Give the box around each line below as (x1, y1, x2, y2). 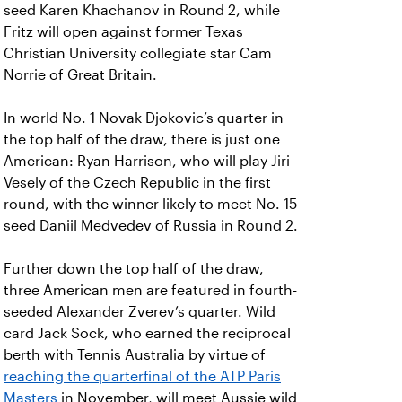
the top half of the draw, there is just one (4, 132, 280, 147)
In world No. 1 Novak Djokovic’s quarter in (4, 110, 284, 126)
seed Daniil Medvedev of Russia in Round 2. (4, 218, 298, 233)
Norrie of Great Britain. (4, 67, 157, 83)
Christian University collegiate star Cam (4, 46, 272, 61)
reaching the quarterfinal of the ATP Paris (4, 369, 281, 384)
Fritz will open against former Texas (4, 24, 243, 39)
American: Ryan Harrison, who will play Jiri (4, 153, 290, 169)
